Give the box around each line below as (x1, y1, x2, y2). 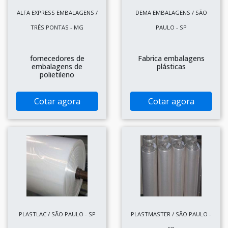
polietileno (40, 69, 74, 79)
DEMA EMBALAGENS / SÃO (135, 8, 207, 16)
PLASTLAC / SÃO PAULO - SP (18, 210, 96, 218)
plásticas (156, 61, 186, 71)
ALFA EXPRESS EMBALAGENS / (16, 8, 98, 16)
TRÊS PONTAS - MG (31, 23, 83, 31)
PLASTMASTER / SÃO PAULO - (131, 210, 211, 218)
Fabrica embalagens (137, 53, 205, 63)
